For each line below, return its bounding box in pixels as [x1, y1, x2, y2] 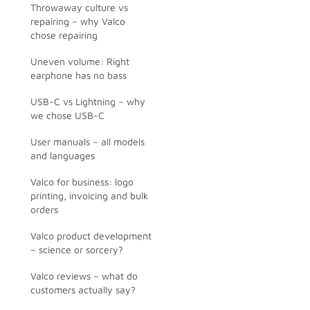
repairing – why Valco [30, 15, 125, 27]
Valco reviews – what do [30, 270, 138, 282]
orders [30, 203, 58, 215]
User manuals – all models [30, 136, 145, 147]
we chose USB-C [30, 109, 104, 121]
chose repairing [30, 29, 98, 41]
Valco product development [30, 230, 152, 241]
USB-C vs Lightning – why [30, 95, 145, 107]
